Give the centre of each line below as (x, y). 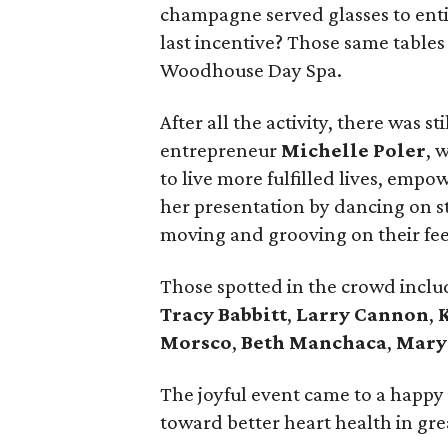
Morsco (196, 342)
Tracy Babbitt (224, 314)
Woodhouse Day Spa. (251, 70)
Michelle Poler (354, 150)
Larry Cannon (363, 314)
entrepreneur (221, 150)
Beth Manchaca (314, 342)
